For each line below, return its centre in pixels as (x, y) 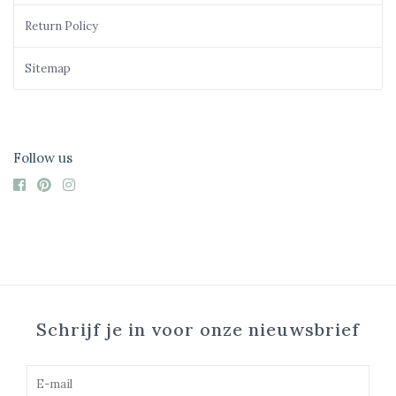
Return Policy (61, 26)
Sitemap (48, 69)
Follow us (43, 158)
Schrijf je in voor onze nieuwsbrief (198, 329)
